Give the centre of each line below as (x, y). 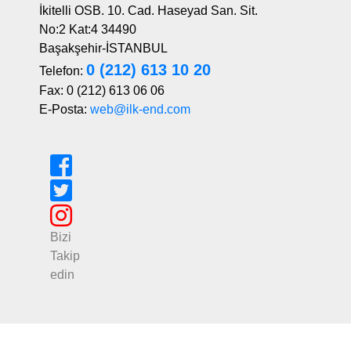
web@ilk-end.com (140, 109)
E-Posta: (65, 109)
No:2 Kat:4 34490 (88, 29)
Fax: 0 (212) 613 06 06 (102, 90)
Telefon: (63, 71)
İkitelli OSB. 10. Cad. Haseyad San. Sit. (148, 10)
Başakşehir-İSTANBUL (103, 48)
